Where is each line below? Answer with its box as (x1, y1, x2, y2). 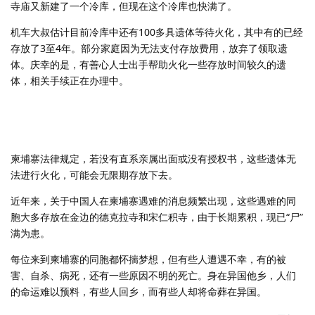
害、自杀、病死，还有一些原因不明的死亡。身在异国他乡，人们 (11, 268, 296, 282)
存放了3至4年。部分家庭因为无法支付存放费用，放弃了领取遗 (11, 41, 288, 55)
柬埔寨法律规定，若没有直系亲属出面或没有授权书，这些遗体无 (11, 151, 296, 165)
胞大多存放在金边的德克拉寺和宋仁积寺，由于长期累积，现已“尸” (11, 210, 303, 224)
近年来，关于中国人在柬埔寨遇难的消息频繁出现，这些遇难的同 (11, 193, 296, 207)
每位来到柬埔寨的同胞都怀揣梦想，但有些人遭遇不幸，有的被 (11, 252, 286, 266)
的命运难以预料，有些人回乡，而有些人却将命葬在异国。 (11, 284, 266, 298)
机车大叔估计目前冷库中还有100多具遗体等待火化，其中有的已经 (11, 25, 303, 39)
